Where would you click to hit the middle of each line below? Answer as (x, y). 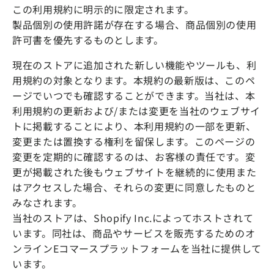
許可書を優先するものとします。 (88, 40)
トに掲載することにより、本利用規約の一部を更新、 (134, 126)
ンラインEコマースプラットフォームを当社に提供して (137, 249)
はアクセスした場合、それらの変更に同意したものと (134, 187)
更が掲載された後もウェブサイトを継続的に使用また (135, 172)
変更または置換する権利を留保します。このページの (134, 142)
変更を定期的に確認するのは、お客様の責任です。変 (134, 157)
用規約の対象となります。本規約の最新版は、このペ (134, 80)
